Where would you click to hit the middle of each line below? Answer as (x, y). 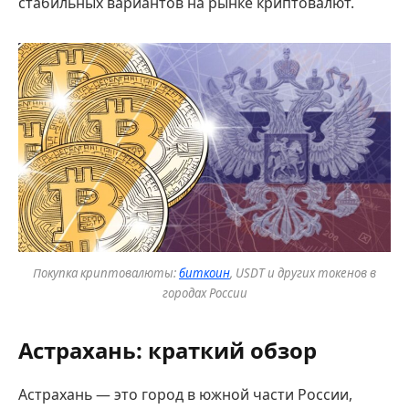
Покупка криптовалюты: (106, 273)
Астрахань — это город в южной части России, (185, 394)
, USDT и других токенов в (303, 273)
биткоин (204, 273)
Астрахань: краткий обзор (168, 351)
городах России (204, 293)
